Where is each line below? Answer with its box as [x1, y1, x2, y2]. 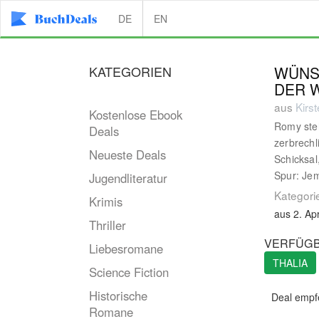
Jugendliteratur [89, 169, 167, 187]
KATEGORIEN [89, 62, 172, 80]
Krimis [89, 193, 122, 210]
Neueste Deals [89, 146, 166, 163]
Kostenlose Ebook [89, 106, 182, 123]
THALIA [273, 255, 308, 270]
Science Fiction [89, 263, 169, 281]
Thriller [89, 216, 126, 234]
